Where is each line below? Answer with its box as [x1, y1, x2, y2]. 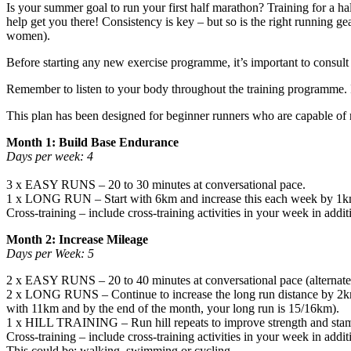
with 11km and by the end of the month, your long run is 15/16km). [6, 301, 339, 315]
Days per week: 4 [6, 149, 93, 163]
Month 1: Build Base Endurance [6, 135, 179, 149]
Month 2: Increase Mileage [6, 232, 148, 246]
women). [6, 28, 50, 42]
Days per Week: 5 [6, 246, 94, 260]
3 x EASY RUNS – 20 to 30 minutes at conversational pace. [6, 177, 306, 191]
